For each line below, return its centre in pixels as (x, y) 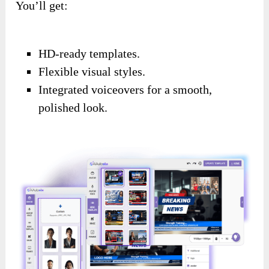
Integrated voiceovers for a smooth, (125, 89)
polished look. (73, 107)
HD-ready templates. (89, 53)
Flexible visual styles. (92, 71)
